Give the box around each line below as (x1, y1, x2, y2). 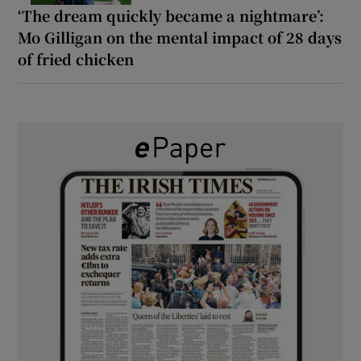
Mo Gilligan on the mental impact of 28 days (18, 27, 342, 48)
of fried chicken (18, 48, 135, 70)
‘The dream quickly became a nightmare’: (18, 5, 325, 27)
